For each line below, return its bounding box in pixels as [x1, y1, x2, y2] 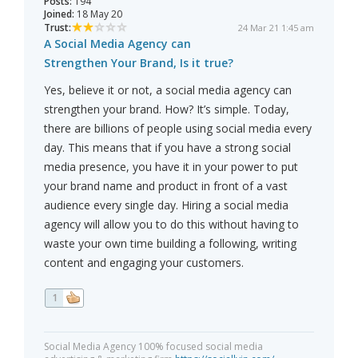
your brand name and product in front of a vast [44, 178, 288, 194]
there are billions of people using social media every [44, 121, 312, 137]
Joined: [44, 7, 74, 22]
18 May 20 [74, 7, 122, 22]
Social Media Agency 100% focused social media [44, 340, 263, 354]
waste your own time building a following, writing [44, 236, 296, 252]
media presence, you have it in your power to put [44, 159, 298, 175]
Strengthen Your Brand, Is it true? [44, 55, 233, 71]
